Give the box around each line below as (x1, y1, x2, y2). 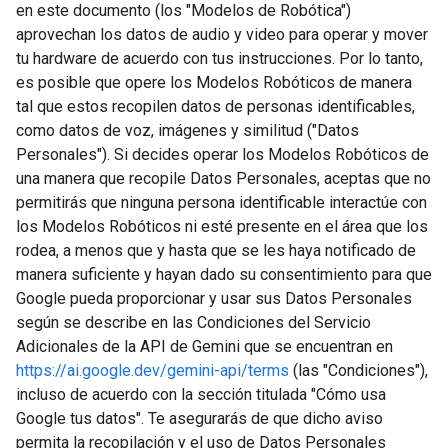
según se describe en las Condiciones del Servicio (16, 313, 371, 333)
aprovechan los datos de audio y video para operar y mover (16, 25, 428, 45)
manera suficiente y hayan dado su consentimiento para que (16, 265, 432, 285)
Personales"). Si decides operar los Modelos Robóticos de (16, 145, 429, 165)
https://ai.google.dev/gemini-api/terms (16, 361, 289, 381)
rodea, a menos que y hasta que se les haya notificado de (16, 241, 416, 261)
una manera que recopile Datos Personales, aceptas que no (16, 169, 431, 189)
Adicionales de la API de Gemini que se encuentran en (16, 337, 393, 357)
